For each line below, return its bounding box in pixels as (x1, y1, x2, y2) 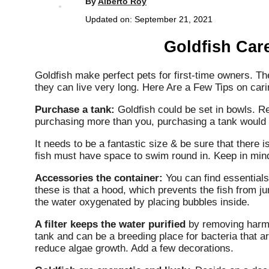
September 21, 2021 (134, 14, 213, 25)
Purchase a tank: (35, 104, 115, 116)
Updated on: (85, 14, 134, 25)
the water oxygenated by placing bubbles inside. (35, 196, 250, 208)
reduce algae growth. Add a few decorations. (35, 243, 234, 255)
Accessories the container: (35, 172, 163, 184)
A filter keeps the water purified (35, 219, 186, 231)
